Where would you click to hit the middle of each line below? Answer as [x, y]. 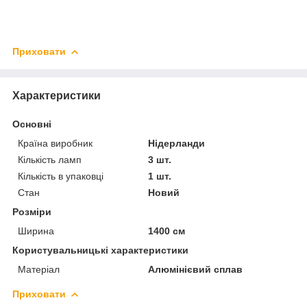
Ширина [36, 231]
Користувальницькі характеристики [100, 250]
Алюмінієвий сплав [196, 270]
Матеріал [39, 270]
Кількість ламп [50, 160]
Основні [32, 124]
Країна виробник [55, 144]
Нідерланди [177, 144]
